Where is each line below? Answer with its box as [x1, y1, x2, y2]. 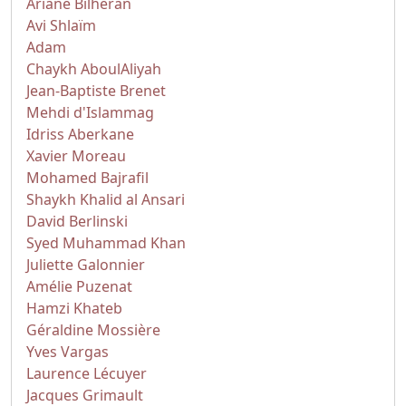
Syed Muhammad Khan [26, 233, 186, 253]
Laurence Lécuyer [26, 363, 147, 383]
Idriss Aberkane [26, 124, 134, 144]
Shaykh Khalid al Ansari [26, 189, 185, 209]
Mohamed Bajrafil [26, 168, 149, 188]
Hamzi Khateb [26, 298, 122, 318]
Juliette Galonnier [26, 255, 145, 275]
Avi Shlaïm [26, 15, 96, 35]
